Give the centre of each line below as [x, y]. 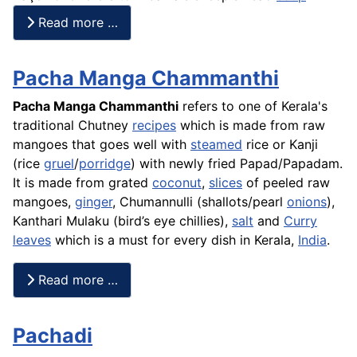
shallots [225, 201]
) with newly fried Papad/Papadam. [237, 163]
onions [307, 201]
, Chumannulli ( [157, 201]
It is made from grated [82, 182]
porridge [105, 163]
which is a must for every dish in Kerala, [175, 239]
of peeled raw [286, 182]
